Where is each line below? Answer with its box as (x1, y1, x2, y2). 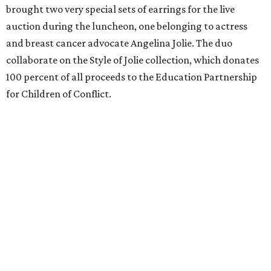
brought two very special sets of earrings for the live (6, 3, 235, 16)
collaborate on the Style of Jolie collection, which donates (6, 54, 259, 67)
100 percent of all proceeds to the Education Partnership (6, 71, 257, 83)
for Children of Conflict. (6, 88, 111, 100)
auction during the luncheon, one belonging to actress (6, 20, 247, 33)
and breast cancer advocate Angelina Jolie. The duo (6, 37, 232, 50)
